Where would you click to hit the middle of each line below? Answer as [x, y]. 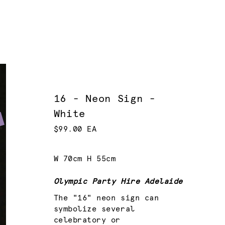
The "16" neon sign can [106, 198]
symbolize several [94, 209]
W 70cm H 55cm [85, 159]
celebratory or [87, 220]
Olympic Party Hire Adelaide [118, 181]
